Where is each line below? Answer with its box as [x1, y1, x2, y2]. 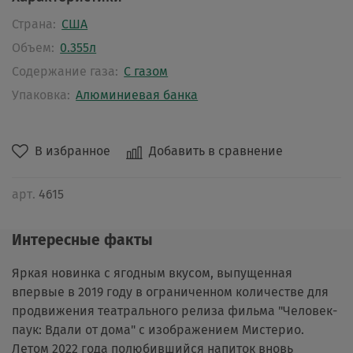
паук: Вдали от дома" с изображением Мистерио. [12, 321, 304, 337]
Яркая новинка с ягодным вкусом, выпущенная [12, 265, 292, 281]
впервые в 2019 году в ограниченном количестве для [12, 284, 329, 299]
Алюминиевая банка [76, 87, 199, 103]
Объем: [12, 40, 54, 56]
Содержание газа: [12, 64, 118, 80]
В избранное [35, 143, 110, 159]
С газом [124, 64, 169, 80]
